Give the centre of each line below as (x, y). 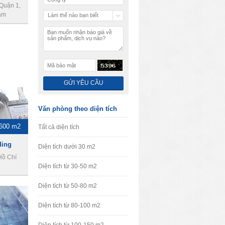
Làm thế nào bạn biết (73, 15)
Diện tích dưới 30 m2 (67, 147)
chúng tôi (59, 24)
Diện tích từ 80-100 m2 (69, 205)
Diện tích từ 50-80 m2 (68, 186)
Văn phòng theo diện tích (78, 109)
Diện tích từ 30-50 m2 (68, 166)
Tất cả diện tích (59, 127)
